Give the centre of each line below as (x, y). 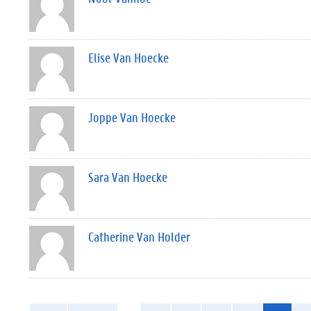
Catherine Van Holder (139, 237)
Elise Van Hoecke (128, 58)
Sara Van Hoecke (128, 177)
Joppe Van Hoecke (132, 117)
